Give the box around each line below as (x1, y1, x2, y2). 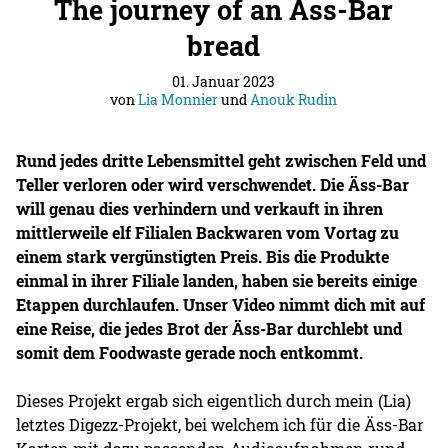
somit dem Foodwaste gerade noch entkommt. (16, 341, 364, 363)
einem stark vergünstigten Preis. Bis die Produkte (16, 245, 390, 267)
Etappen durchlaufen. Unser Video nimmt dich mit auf (16, 293, 426, 315)
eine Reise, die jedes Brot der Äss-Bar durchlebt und (16, 317, 403, 339)
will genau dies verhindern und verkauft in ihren (16, 197, 384, 219)
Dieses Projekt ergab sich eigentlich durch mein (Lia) (16, 389, 412, 411)
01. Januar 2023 (172, 71, 276, 91)
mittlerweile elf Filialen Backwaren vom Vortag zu (16, 221, 400, 243)
